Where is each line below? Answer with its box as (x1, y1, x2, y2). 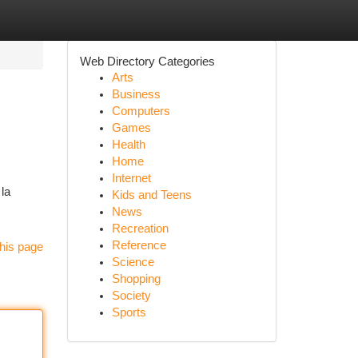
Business (111, 88, 161, 101)
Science (111, 256, 154, 268)
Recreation (111, 222, 169, 235)
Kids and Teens (111, 189, 192, 201)
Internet (111, 172, 151, 185)
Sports (111, 306, 146, 319)
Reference (111, 239, 166, 252)
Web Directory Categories (79, 54, 215, 68)
